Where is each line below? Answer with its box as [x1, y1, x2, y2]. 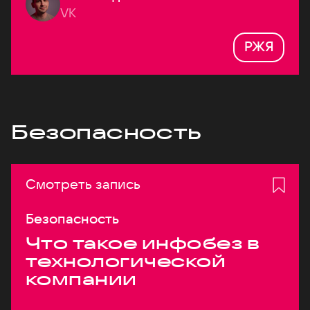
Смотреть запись [26, 175, 140, 192]
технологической [26, 250, 226, 271]
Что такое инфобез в [26, 232, 260, 253]
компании [26, 268, 137, 289]
